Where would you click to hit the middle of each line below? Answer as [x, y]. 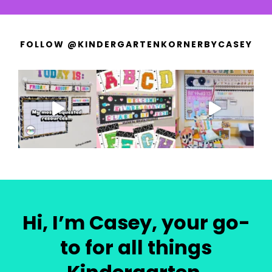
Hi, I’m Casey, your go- [136, 222]
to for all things [136, 247]
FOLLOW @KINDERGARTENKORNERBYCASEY [136, 44]
